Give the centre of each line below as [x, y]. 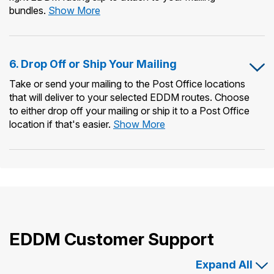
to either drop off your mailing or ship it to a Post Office [129, 110]
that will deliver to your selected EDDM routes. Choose [129, 97]
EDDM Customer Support [112, 239]
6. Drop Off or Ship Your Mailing [93, 64]
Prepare [117, 63]
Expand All [224, 264]
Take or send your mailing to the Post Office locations [127, 83]
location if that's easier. [61, 124]
